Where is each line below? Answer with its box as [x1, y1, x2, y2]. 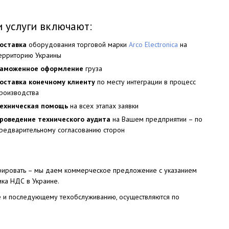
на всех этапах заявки [68, 101, 139, 110]
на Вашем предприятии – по [110, 114, 202, 124]
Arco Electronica [129, 40, 178, 49]
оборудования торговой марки [27, 40, 129, 49]
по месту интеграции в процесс [95, 77, 196, 86]
